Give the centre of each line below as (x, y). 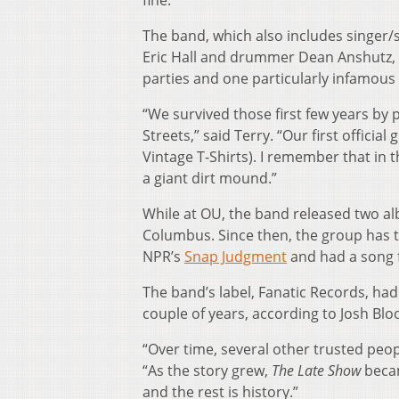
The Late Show (316, 371)
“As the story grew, (207, 371)
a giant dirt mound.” (210, 179)
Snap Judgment (236, 257)
